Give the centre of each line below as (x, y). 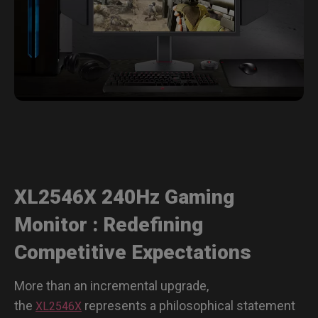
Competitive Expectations (133, 252)
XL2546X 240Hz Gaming (124, 197)
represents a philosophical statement (188, 306)
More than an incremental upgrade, (111, 286)
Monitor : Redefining (109, 225)
